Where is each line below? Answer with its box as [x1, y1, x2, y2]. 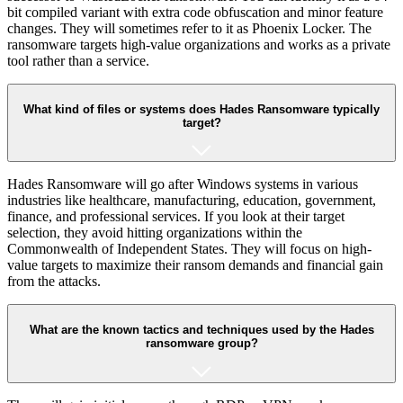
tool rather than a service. [7, 52, 149, 68]
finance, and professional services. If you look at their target [7, 209, 345, 225]
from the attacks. [7, 273, 101, 290]
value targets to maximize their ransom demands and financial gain [7, 257, 383, 273]
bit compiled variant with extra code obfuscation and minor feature [7, 4, 383, 20]
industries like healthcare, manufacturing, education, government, [7, 193, 376, 209]
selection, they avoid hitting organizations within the [7, 225, 302, 241]
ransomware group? [145, 336, 258, 350]
